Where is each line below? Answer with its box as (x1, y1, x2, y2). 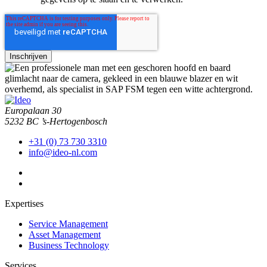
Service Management (29, 219, 108, 229)
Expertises (5, 198, 44, 209)
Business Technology (29, 240, 109, 251)
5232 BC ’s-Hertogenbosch (5, 116, 107, 127)
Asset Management (29, 229, 101, 240)
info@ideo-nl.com (29, 147, 97, 158)
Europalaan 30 (5, 105, 61, 116)
